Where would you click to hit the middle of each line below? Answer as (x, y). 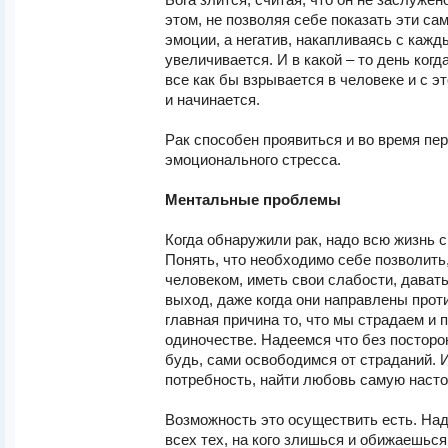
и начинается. (212, 100)
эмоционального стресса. (253, 160)
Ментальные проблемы (253, 200)
